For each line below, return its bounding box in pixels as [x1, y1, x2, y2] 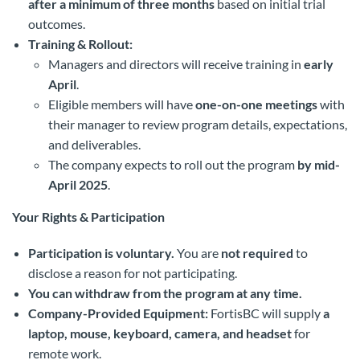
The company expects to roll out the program [48, 157, 297, 172]
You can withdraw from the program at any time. [28, 285, 302, 301]
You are [174, 245, 221, 260]
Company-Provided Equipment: [28, 305, 208, 321]
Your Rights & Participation [12, 209, 165, 224]
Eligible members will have [48, 96, 195, 112]
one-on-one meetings [195, 96, 317, 112]
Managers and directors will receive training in [48, 56, 304, 72]
